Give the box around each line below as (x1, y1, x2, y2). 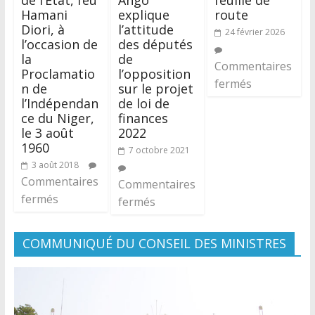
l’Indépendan (20, 95, 98, 112)
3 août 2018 (31, 159, 79, 172)
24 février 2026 (225, 26, 285, 39)
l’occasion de (20, 36, 98, 53)
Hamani (20, 6, 67, 24)
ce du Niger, (20, 110, 94, 127)
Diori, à (20, 21, 65, 39)
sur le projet (117, 80, 193, 98)
